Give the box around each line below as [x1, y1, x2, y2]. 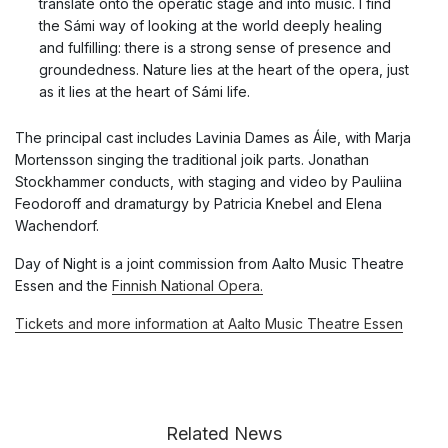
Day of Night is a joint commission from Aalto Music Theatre [15, 254, 404, 272]
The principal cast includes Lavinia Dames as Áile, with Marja [15, 128, 411, 146]
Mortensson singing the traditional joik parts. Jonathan [15, 150, 369, 168]
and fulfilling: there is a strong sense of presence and [39, 38, 391, 56]
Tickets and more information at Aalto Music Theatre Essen [15, 314, 403, 332]
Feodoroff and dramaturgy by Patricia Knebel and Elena [15, 194, 382, 212]
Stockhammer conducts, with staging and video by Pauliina [15, 172, 402, 190]
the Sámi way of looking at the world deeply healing [39, 16, 382, 34]
